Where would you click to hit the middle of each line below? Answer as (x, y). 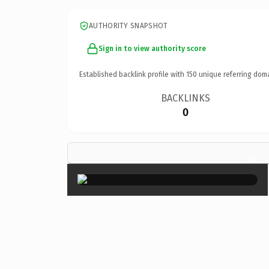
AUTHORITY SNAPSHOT (128, 26)
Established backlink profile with (133, 74)
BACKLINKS (186, 98)
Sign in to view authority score (152, 48)
